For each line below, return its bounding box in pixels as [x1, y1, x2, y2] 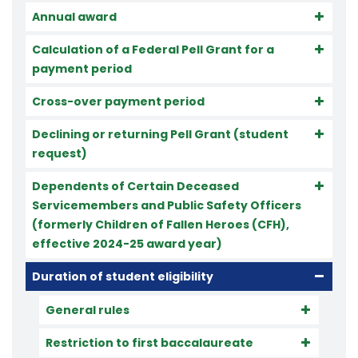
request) [32, 145, 87, 161]
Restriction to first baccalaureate [46, 335, 253, 351]
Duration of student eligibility [32, 268, 213, 284]
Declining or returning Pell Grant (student [32, 126, 288, 142]
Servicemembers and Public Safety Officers [32, 197, 301, 213]
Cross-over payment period [32, 93, 205, 109]
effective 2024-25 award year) [32, 236, 222, 252]
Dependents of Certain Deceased [32, 178, 239, 194]
